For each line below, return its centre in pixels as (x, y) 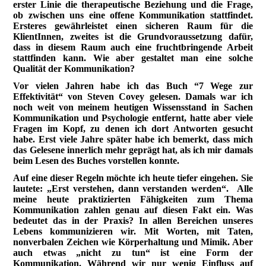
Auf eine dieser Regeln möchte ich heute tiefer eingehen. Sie (133, 178)
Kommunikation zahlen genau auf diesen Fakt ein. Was (133, 210)
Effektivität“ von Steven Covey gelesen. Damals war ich (133, 96)
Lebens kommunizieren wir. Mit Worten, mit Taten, (133, 231)
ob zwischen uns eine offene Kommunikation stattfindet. (133, 15)
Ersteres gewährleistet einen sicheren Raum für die (133, 26)
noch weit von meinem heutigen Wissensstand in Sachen (133, 107)
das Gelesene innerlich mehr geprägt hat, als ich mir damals (133, 150)
